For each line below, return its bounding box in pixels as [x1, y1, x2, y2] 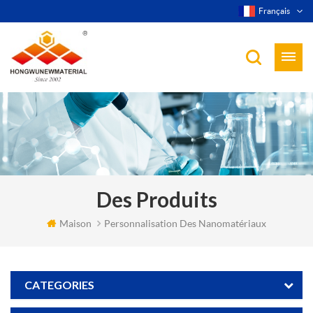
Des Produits [96, 188, 217, 212]
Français [259, 6, 290, 16]
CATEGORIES [24, 278, 94, 291]
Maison [59, 217, 92, 229]
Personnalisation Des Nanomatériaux [104, 217, 266, 229]
